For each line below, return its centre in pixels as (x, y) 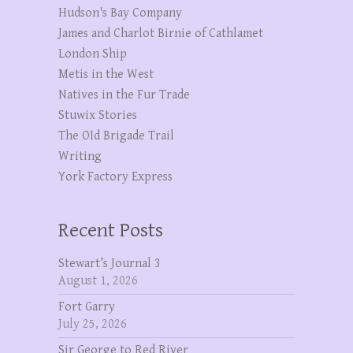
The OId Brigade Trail (116, 136)
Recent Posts (111, 230)
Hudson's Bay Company (120, 13)
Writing (80, 157)
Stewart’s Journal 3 (110, 264)
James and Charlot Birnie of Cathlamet (161, 34)
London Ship (93, 54)
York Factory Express (115, 177)
